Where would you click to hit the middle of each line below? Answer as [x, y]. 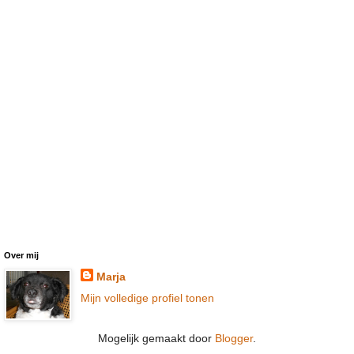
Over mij [21, 255]
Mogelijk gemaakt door [156, 338]
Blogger [234, 338]
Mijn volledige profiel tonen [147, 298]
